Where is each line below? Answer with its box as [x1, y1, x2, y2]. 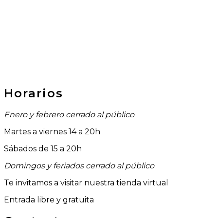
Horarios [4, 86, 63, 100]
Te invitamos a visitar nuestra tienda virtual [4, 178, 168, 187]
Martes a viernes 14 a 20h [4, 127, 100, 136]
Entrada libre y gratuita [4, 195, 94, 204]
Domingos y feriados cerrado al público [4, 161, 154, 170]
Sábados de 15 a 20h [4, 144, 82, 153]
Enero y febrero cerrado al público [4, 109, 134, 119]
